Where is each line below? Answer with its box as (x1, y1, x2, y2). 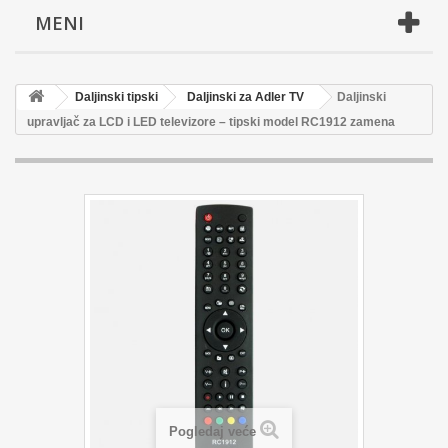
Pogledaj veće (169, 424, 256, 439)
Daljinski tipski (75, 90, 158, 104)
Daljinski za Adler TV (187, 90, 304, 104)
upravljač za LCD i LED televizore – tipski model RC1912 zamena (27, 115, 395, 129)
